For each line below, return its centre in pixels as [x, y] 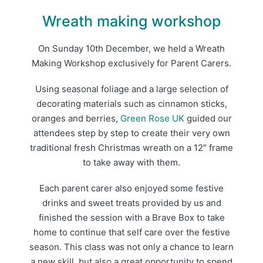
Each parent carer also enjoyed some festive [131, 188]
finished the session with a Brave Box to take [131, 217]
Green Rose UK [152, 119]
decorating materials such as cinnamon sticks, [131, 104]
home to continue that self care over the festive [131, 232]
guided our [208, 119]
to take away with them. [131, 163]
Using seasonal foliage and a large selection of [131, 89]
